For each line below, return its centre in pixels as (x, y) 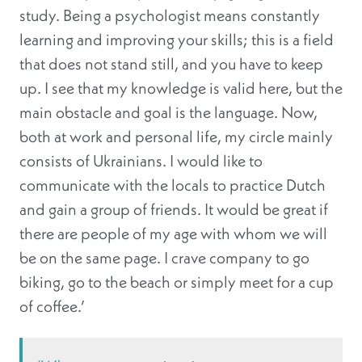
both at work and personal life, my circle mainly (176, 137)
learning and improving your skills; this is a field (177, 40)
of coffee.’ (52, 306)
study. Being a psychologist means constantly (170, 15)
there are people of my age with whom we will (173, 234)
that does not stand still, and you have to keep (171, 64)
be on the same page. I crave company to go (164, 258)
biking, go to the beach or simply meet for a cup (177, 282)
